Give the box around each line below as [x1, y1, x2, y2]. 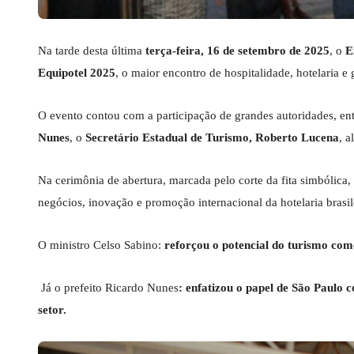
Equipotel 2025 [38, 66, 115, 80]
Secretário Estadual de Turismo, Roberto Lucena [85, 131, 339, 145]
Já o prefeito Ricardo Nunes [38, 281, 179, 295]
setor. [38, 303, 66, 317]
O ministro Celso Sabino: [38, 239, 161, 252]
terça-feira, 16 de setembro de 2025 [145, 44, 330, 58]
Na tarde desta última [38, 44, 145, 58]
